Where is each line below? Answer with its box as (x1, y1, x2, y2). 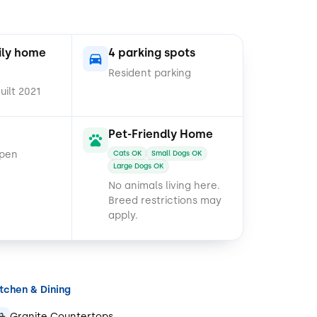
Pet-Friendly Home (108, 127, 213, 141)
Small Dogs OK (151, 148, 202, 158)
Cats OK (113, 148, 142, 158)
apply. (108, 209, 138, 221)
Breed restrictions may (108, 194, 221, 207)
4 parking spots (108, 45, 195, 59)
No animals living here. (108, 179, 220, 192)
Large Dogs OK (113, 161, 163, 171)
